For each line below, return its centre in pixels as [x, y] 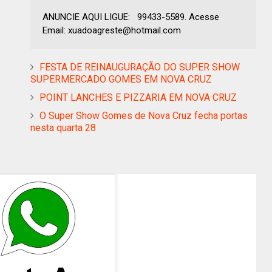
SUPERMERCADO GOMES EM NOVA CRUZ [121, 80]
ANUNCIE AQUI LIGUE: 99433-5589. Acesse [131, 17]
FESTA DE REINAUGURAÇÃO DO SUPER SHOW [140, 67]
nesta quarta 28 [63, 128]
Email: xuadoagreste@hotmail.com [112, 31]
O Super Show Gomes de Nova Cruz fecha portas [144, 116]
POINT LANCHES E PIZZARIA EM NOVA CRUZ [138, 98]
